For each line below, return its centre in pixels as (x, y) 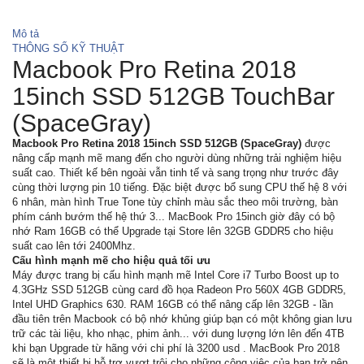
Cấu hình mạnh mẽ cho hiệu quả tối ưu (111, 260)
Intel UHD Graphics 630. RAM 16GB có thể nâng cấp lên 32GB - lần (173, 304)
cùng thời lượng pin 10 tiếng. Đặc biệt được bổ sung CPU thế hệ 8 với (180, 187)
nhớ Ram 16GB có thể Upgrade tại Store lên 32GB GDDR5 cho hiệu (173, 231)
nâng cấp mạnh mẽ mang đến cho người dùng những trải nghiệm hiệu (177, 158)
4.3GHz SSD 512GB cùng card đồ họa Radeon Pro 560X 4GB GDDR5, (179, 289)
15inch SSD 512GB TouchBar (173, 96)
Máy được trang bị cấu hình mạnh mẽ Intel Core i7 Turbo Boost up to (175, 275)
